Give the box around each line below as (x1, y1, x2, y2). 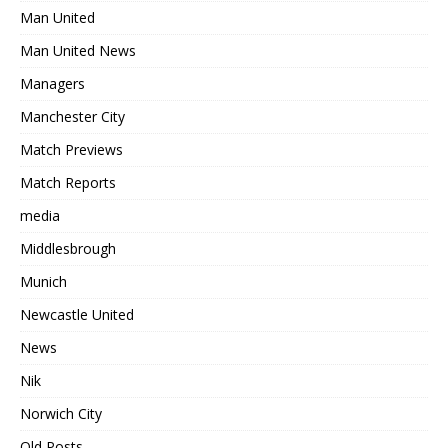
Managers (20, 73, 85, 93)
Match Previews (20, 139, 123, 159)
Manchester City (20, 106, 125, 126)
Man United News (20, 40, 136, 60)
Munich (20, 271, 67, 291)
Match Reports (20, 172, 116, 192)
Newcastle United (20, 304, 134, 324)
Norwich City (20, 403, 102, 423)
